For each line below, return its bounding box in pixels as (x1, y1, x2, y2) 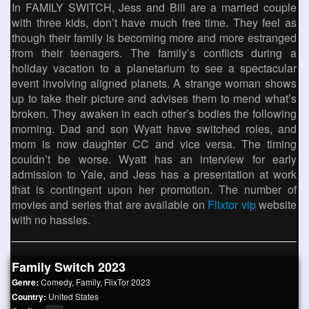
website (255, 197, 297, 212)
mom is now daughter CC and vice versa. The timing (12, 136, 297, 152)
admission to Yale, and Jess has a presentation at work (12, 166, 297, 182)
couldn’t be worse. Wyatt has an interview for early (12, 151, 297, 167)
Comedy (41, 276, 72, 288)
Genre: (12, 276, 41, 288)
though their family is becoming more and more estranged (12, 30, 297, 46)
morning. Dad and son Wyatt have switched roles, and (12, 121, 297, 137)
